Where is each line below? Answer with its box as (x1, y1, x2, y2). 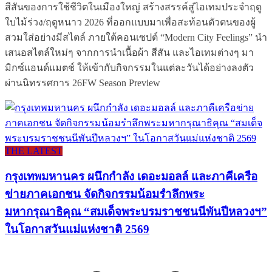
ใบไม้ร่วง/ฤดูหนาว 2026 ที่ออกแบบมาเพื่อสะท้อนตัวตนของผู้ (5, 16, 256, 27)
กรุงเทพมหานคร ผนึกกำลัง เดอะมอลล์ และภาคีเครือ (5, 170, 257, 183)
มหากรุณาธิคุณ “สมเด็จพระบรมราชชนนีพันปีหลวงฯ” (5, 205, 267, 219)
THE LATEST (5, 145, 63, 156)
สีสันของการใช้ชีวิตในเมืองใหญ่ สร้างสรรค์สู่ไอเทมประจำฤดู (5, 1, 262, 12)
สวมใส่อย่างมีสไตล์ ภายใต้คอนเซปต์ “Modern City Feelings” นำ (5, 32, 267, 42)
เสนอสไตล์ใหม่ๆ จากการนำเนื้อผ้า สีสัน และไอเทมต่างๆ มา (5, 47, 254, 58)
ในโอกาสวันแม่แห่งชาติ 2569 (5, 223, 149, 236)
